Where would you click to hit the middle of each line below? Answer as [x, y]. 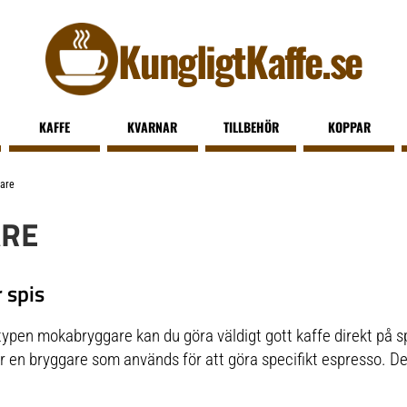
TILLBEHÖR [251, 127]
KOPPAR [349, 127]
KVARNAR [153, 127]
